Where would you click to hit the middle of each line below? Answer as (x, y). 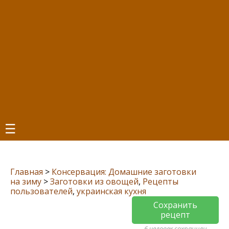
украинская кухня (111, 191)
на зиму (26, 181)
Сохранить (175, 205)
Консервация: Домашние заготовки (124, 172)
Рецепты (161, 181)
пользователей (41, 191)
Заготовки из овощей (94, 181)
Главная (27, 172)
